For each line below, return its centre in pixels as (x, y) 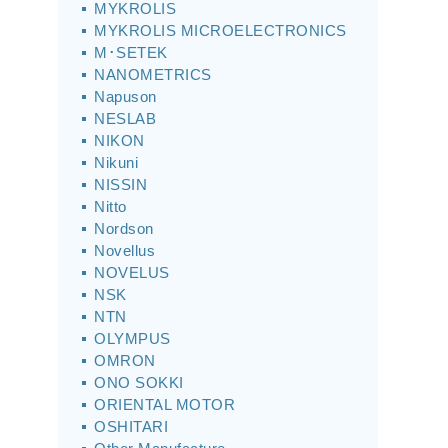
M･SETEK (131, 52)
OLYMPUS (132, 338)
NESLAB (125, 118)
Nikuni (116, 162)
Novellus (124, 250)
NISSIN (120, 184)
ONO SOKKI (139, 382)
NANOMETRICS (153, 74)
